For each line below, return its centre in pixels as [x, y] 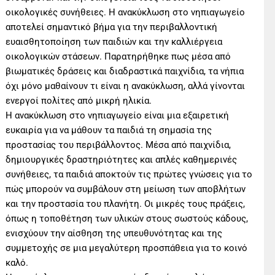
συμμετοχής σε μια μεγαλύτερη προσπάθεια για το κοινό [127, 248]
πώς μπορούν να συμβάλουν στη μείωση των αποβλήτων [126, 189]
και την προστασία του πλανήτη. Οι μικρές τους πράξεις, [126, 204]
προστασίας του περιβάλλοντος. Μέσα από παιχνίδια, [118, 145]
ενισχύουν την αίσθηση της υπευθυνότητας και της [114, 234]
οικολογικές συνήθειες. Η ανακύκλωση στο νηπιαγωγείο [126, 13]
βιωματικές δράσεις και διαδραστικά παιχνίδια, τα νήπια [125, 72]
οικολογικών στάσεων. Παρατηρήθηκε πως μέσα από [118, 57]
